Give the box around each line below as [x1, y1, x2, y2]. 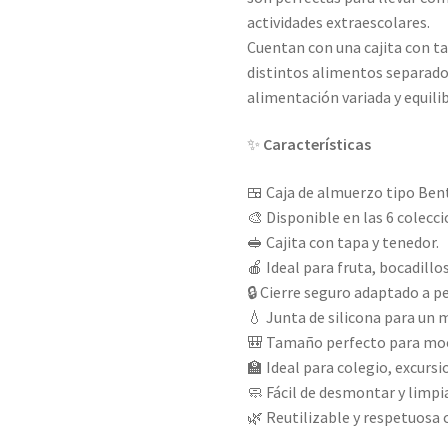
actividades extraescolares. [247, 11, 431, 32]
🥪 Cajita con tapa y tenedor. [247, 231, 440, 252]
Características [263, 134, 372, 155]
